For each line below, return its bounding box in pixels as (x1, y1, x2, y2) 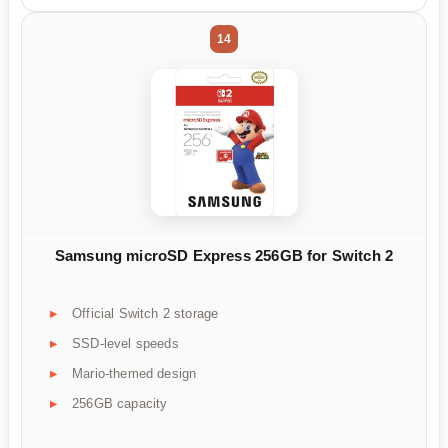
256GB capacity (72, 395, 168, 411)
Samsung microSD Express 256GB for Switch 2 (54, 247, 394, 265)
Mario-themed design (72, 365, 197, 381)
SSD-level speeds (72, 335, 179, 351)
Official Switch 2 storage (72, 305, 219, 321)
